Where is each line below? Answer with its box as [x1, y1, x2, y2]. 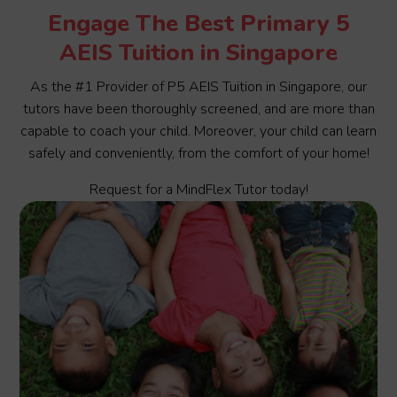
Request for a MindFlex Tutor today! [89, 180, 308, 200]
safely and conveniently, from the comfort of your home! [27, 144, 370, 164]
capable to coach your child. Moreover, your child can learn [20, 121, 377, 142]
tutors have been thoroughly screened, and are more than [22, 99, 375, 120]
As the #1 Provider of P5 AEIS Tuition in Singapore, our [30, 77, 367, 97]
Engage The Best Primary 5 [47, 8, 350, 40]
